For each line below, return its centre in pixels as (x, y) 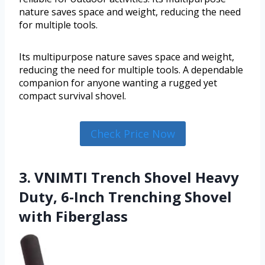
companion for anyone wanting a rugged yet (118, 83)
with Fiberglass (73, 216)
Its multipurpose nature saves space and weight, (127, 56)
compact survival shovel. (72, 96)
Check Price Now (132, 133)
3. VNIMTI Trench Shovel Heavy (129, 177)
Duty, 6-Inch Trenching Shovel (125, 197)
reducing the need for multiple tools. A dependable (131, 70)
